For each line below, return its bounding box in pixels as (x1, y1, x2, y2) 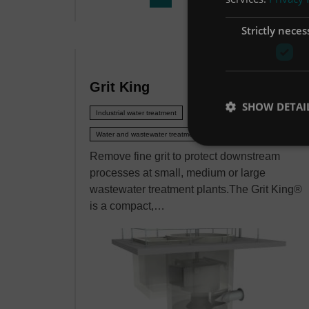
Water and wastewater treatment (96, 130, 199, 139)
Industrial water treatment (96, 109, 177, 117)
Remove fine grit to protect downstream (90, 150, 280, 163)
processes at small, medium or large (90, 167, 266, 179)
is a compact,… (90, 200, 165, 212)
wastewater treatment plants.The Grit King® (90, 183, 302, 196)
